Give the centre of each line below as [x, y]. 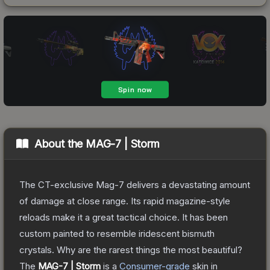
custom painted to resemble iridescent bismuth [117, 233]
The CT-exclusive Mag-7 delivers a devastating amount [135, 184]
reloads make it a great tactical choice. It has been [124, 217]
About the [60, 143]
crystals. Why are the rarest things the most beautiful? [131, 250]
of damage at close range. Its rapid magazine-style [125, 201]
